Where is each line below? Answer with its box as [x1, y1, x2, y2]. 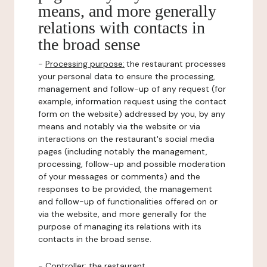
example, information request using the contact [38, 96, 226, 107]
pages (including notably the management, [38, 146, 207, 157]
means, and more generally [38, 2, 216, 20]
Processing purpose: [45, 58, 125, 69]
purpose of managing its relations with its [38, 221, 201, 232]
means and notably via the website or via [38, 121, 200, 132]
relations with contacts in [38, 18, 205, 37]
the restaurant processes [126, 58, 226, 69]
